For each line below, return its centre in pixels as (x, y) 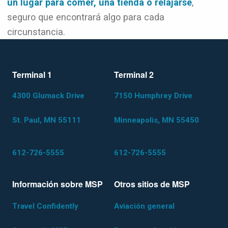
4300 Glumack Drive (48, 96)
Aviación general (144, 206)
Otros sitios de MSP (152, 184)
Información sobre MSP (58, 184)
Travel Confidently (45, 206)
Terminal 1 (32, 75)
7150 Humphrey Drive (153, 96)
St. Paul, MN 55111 (47, 120)
